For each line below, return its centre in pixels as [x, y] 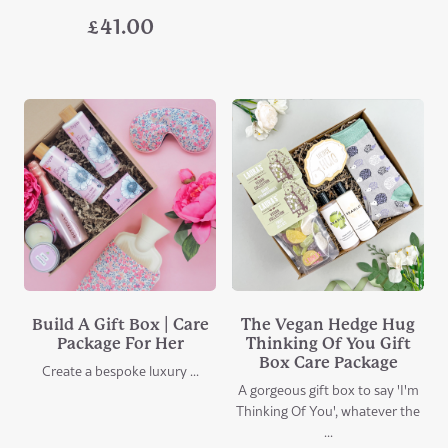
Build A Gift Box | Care [120, 324]
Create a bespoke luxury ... [120, 370]
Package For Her [120, 343]
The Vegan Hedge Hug [328, 324]
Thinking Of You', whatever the [328, 410]
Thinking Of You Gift [328, 343]
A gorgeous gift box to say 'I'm [328, 389]
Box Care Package [328, 362]
